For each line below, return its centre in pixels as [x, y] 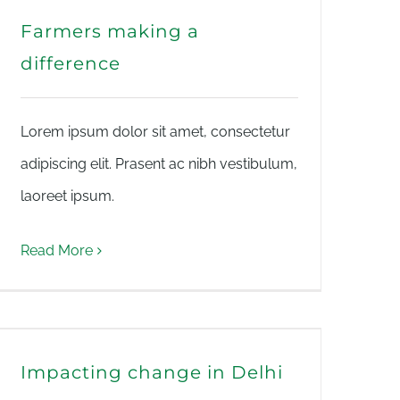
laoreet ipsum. [67, 196]
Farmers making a [110, 31]
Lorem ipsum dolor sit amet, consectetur [155, 132]
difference [71, 63]
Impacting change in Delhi [152, 372]
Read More [57, 250]
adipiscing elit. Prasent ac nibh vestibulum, [159, 164]
